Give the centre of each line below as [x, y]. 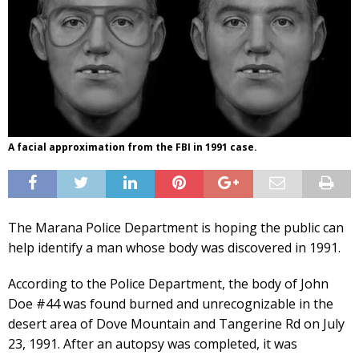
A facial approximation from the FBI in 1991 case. [133, 147]
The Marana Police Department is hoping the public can [176, 227]
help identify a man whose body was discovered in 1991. [174, 247]
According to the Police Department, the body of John [168, 283]
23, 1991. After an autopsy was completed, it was [153, 343]
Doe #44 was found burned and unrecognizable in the [171, 303]
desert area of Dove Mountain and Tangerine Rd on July [176, 323]
